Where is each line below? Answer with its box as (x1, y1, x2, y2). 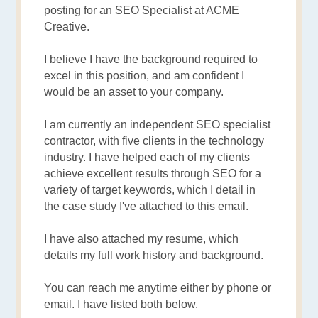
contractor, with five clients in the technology (44, 135, 265, 148)
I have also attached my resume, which (44, 233, 239, 246)
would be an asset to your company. (44, 86, 224, 99)
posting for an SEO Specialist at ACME (44, 4, 240, 17)
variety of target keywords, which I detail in (44, 184, 256, 197)
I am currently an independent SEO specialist (44, 119, 271, 131)
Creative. (44, 21, 90, 33)
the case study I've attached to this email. (44, 200, 249, 213)
